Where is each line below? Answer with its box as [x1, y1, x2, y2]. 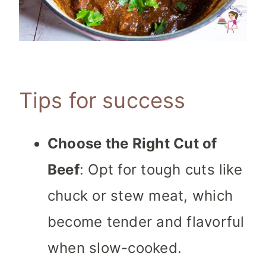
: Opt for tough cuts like [79, 161, 242, 178]
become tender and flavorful [47, 213, 245, 230]
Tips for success [19, 87, 186, 113]
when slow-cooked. [47, 239, 182, 256]
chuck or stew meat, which [47, 187, 233, 204]
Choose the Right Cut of [47, 135, 217, 152]
